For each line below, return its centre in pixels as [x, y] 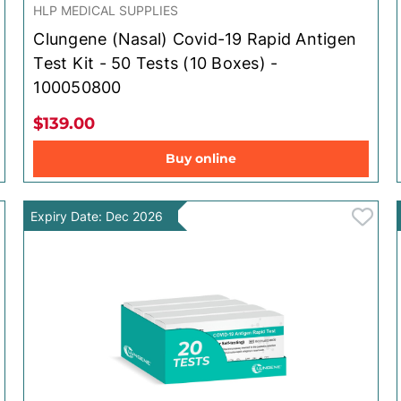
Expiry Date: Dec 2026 [97, 216]
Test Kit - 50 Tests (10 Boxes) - [156, 63]
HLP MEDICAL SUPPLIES [106, 10]
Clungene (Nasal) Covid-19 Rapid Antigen [195, 38]
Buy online [200, 158]
